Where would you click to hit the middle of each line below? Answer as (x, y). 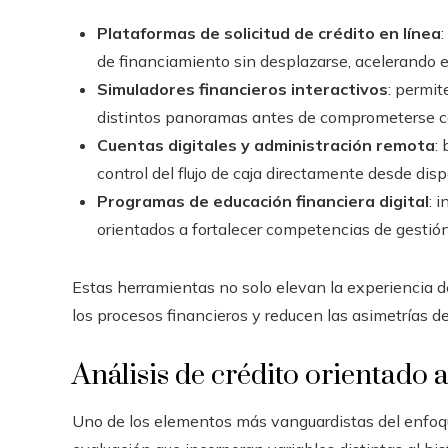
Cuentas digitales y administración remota (266, 145)
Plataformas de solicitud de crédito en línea (269, 33)
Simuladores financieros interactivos (242, 89)
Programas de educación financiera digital (263, 201)
